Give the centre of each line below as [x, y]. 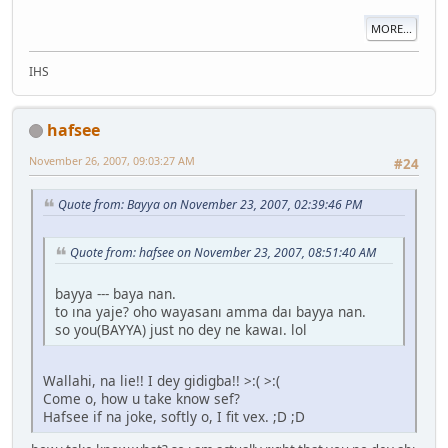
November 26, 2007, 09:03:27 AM [112, 160]
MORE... [391, 29]
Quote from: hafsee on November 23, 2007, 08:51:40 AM [223, 252]
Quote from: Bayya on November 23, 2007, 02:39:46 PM [210, 205]
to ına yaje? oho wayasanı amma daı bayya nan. [210, 311]
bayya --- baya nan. [115, 293]
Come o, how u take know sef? [141, 398]
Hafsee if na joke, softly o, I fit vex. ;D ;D [176, 416]
